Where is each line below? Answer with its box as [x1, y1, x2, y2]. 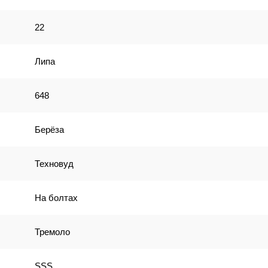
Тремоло [35, 227, 70, 237]
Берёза [35, 124, 64, 135]
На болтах [35, 193, 78, 203]
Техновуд [35, 159, 74, 169]
